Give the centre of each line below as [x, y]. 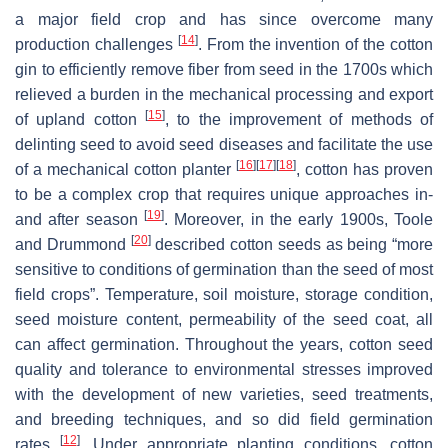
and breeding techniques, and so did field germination [224, 419]
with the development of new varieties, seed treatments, [224, 394]
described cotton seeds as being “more [291, 244]
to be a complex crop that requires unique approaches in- [224, 194]
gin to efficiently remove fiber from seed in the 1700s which [224, 69]
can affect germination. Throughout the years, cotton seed [224, 344]
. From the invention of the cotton [315, 44]
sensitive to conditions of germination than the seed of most [224, 269]
